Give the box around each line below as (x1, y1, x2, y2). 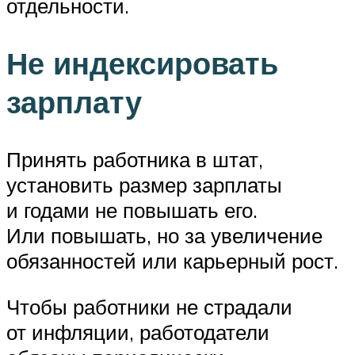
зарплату (6, 82, 142, 122)
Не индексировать (6, 44, 278, 83)
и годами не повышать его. (6, 197, 258, 223)
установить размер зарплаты (6, 172, 282, 198)
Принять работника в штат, (6, 147, 263, 173)
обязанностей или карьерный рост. (6, 248, 338, 274)
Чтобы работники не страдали (6, 293, 292, 319)
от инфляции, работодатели (6, 319, 269, 345)
